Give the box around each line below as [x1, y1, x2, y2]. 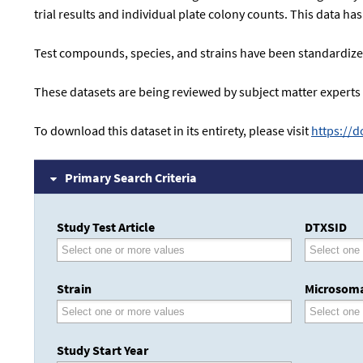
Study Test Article [57, 219, 155, 236]
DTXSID [305, 219, 347, 236]
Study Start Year [57, 342, 148, 359]
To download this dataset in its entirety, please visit [34, 122, 311, 139]
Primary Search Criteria [65, 169, 197, 186]
